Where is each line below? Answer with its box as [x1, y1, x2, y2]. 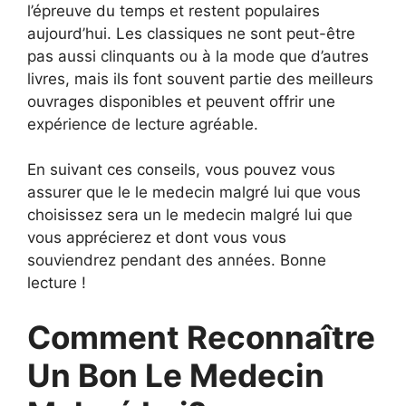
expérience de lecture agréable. [27, 114, 258, 133]
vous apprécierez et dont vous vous [27, 228, 286, 246]
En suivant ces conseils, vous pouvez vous [27, 160, 335, 179]
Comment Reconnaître [27, 317, 375, 356]
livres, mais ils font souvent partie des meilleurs [27, 69, 373, 88]
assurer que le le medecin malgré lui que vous [27, 183, 361, 201]
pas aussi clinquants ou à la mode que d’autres [27, 46, 369, 65]
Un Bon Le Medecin [27, 355, 324, 394]
